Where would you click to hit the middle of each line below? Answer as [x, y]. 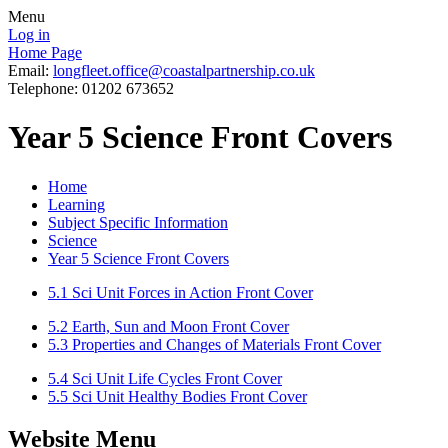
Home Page [45, 52]
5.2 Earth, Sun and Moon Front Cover [168, 326]
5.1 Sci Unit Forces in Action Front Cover [180, 292]
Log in [29, 34]
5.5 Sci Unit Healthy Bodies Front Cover [177, 396]
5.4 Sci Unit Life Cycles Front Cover [165, 378]
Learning [76, 204]
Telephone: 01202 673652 [91, 88]
